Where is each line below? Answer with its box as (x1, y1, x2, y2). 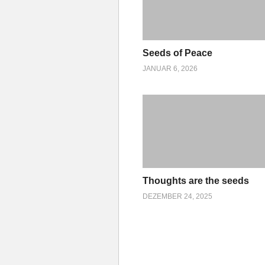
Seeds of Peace (143, 48, 212, 59)
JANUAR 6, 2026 (143, 64, 198, 73)
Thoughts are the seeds (143, 176, 249, 186)
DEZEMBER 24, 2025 (143, 192, 212, 201)
